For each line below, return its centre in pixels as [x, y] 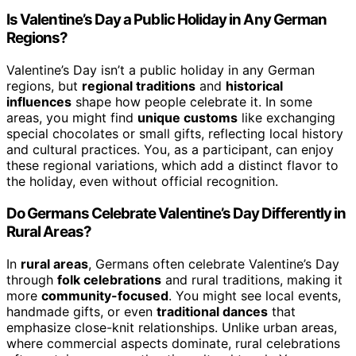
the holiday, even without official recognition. [142, 182]
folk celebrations [109, 279]
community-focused [105, 295]
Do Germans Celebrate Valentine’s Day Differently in [176, 213]
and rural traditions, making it [252, 279]
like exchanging [286, 118]
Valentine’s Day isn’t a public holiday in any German [161, 70]
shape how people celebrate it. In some [192, 102]
